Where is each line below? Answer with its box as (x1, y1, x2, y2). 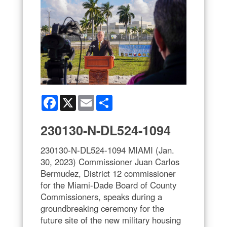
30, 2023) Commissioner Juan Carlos (41, 155, 179, 168)
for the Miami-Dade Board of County (41, 178, 176, 191)
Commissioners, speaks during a (41, 190, 162, 203)
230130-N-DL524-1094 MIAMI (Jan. (41, 143, 174, 156)
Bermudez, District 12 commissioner (41, 167, 176, 179)
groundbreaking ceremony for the (41, 202, 164, 214)
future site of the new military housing (41, 213, 181, 226)
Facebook (58, 93, 90, 104)
